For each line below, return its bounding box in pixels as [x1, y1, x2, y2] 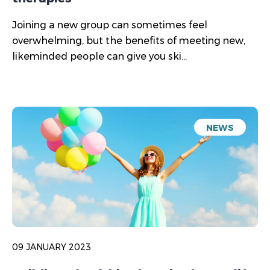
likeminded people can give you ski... [12, 50, 187, 62]
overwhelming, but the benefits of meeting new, [12, 34, 245, 46]
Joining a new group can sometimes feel [12, 19, 207, 31]
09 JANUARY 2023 [12, 241, 91, 253]
